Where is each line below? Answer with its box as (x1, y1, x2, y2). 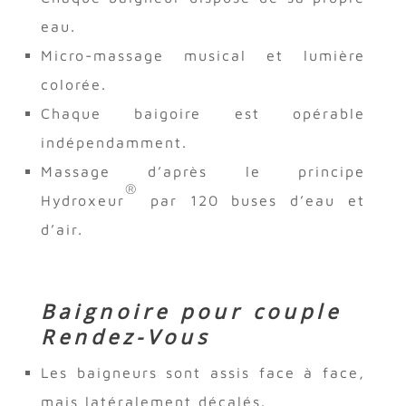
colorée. (40, 75, 107, 92)
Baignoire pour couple (40, 296, 342, 324)
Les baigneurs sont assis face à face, (40, 363, 366, 381)
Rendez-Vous (40, 322, 210, 350)
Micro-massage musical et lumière (40, 46, 366, 63)
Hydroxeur (40, 191, 125, 208)
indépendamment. (40, 133, 188, 150)
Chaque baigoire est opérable (40, 104, 366, 121)
